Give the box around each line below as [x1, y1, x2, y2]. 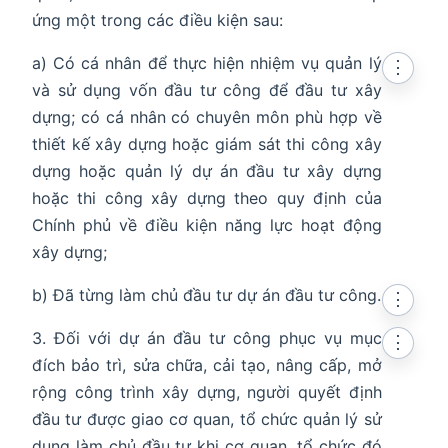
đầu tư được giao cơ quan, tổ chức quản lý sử [32, 409, 382, 430]
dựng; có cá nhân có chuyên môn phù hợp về [32, 107, 382, 128]
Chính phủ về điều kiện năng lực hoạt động [32, 215, 382, 236]
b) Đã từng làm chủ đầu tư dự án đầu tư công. [32, 285, 381, 306]
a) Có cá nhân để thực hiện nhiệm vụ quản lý [32, 53, 382, 74]
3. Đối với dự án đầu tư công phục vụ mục [32, 328, 382, 349]
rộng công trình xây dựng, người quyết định [32, 382, 382, 403]
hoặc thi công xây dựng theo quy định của [32, 188, 382, 209]
